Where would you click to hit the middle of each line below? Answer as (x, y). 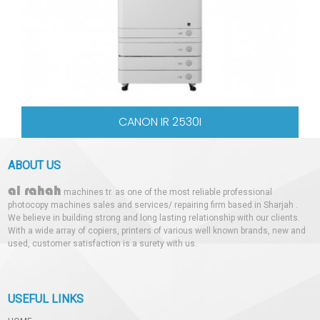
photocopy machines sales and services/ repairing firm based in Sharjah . (153, 205)
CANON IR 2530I (158, 121)
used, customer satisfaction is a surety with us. (103, 243)
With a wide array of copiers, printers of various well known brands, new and (157, 230)
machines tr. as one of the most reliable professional (167, 192)
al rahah (35, 190)
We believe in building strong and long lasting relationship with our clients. (154, 217)
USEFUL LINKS (46, 299)
